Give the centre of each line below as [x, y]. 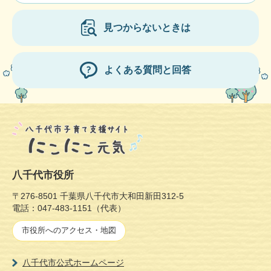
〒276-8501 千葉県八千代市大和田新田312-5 [98, 196]
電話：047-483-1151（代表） [69, 208]
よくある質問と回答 [148, 70]
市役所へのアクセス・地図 [69, 230]
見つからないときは [147, 28]
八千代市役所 [43, 175]
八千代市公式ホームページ [73, 262]
